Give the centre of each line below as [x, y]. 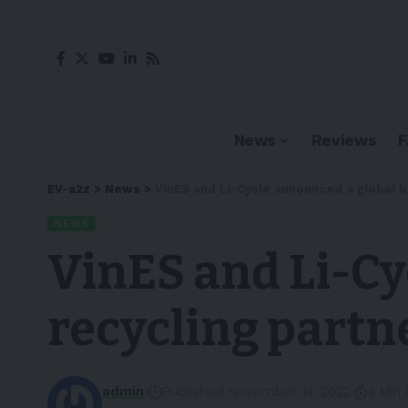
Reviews [344, 140]
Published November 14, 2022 [256, 392]
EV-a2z [69, 189]
